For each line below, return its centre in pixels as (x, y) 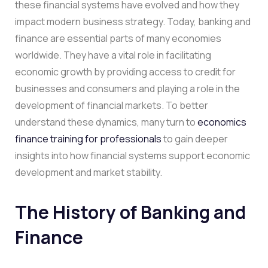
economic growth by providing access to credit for (125, 71)
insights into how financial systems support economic (133, 155)
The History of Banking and (130, 212)
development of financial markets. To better (112, 105)
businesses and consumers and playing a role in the (127, 88)
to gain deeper (195, 138)
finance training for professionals (88, 138)
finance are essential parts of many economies (118, 38)
